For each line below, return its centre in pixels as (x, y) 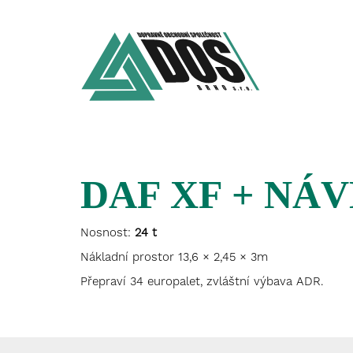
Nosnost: (108, 232)
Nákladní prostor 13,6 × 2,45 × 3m (174, 257)
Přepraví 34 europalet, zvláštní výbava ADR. (202, 281)
